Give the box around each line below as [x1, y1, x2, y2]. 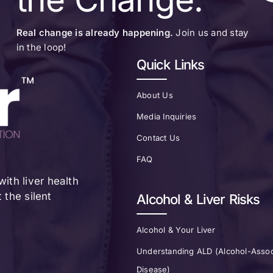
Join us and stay [175, 27, 249, 39]
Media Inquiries [136, 112, 197, 122]
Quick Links [136, 57, 204, 73]
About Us [136, 90, 173, 101]
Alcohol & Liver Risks [136, 191, 260, 208]
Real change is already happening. [16, 27, 176, 39]
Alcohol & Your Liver [136, 225, 216, 235]
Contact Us [136, 133, 180, 143]
